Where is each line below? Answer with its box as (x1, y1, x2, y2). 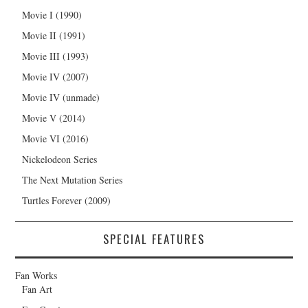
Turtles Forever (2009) (22, 193, 111, 207)
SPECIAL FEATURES (103, 230, 205, 247)
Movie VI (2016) (22, 131, 89, 145)
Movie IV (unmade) (22, 90, 100, 104)
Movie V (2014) (22, 111, 86, 124)
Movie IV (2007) (22, 69, 89, 83)
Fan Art (22, 282, 53, 296)
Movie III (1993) (22, 49, 89, 63)
